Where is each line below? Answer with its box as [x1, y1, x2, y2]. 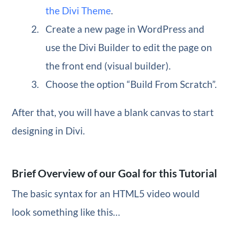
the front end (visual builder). [45, 60, 171, 72]
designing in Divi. [11, 125, 85, 137]
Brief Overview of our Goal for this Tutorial [11, 167, 217, 180]
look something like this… [11, 206, 120, 218]
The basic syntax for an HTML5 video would [11, 188, 200, 200]
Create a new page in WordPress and [45, 23, 205, 35]
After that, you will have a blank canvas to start [11, 106, 214, 119]
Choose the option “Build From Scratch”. [45, 78, 217, 90]
